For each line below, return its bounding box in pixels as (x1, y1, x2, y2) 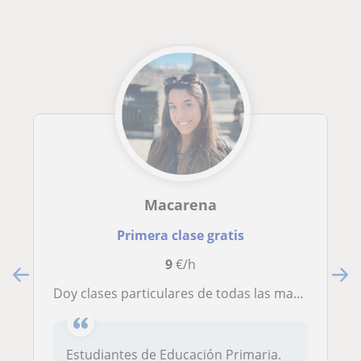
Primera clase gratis (116, 226, 244, 245)
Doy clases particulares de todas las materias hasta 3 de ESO (63, 284, 293, 303)
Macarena (143, 195, 217, 215)
